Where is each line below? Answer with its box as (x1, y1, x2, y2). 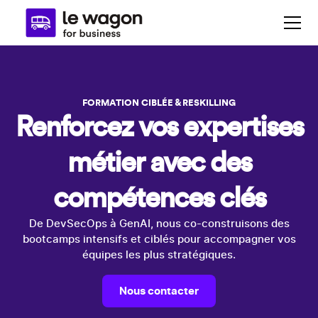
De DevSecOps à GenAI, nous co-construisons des (28, 219, 290, 229)
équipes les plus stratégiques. (82, 250, 236, 261)
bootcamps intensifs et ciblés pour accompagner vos (22, 234, 296, 245)
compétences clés (53, 185, 265, 213)
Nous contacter (119, 284, 199, 297)
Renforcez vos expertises (15, 114, 303, 142)
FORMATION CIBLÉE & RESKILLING (82, 99, 236, 107)
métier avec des (67, 149, 251, 177)
